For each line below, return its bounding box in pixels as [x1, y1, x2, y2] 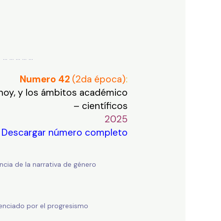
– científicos [74, 100, 128, 112]
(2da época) [72, 73, 126, 86]
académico [79, 86, 128, 99]
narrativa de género [32, 160, 96, 169]
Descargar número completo [1, 126, 128, 139]
